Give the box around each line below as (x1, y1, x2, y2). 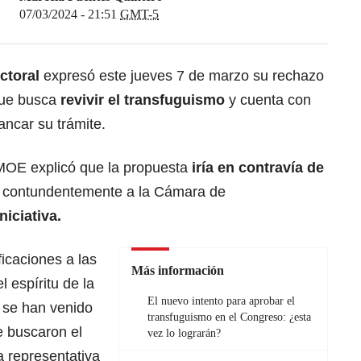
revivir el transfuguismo (60, 91, 225, 108)
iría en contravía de (188, 159, 324, 176)
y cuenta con (225, 91, 311, 108)
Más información (131, 263, 224, 277)
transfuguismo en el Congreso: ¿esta (147, 310, 311, 323)
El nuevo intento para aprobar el (147, 294, 295, 307)
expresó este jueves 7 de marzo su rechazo (44, 67, 324, 84)
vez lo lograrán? (147, 326, 221, 339)
